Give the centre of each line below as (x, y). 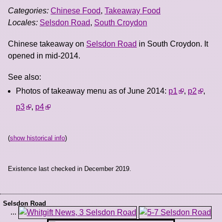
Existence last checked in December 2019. (70, 168)
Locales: (23, 22)
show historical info (37, 138)
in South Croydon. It (172, 44)
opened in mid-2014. (44, 55)
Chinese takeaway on (47, 44)
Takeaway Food (133, 10)
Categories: (28, 10)
